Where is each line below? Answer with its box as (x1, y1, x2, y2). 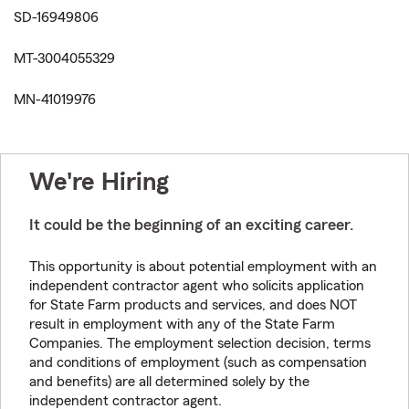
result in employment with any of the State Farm (29, 317, 335, 331)
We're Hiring (29, 169, 169, 194)
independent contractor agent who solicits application (29, 278, 364, 293)
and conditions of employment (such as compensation (29, 355, 367, 370)
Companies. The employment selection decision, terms (29, 336, 371, 351)
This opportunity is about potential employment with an (29, 259, 377, 274)
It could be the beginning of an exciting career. (29, 216, 353, 233)
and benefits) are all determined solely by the (29, 374, 309, 389)
